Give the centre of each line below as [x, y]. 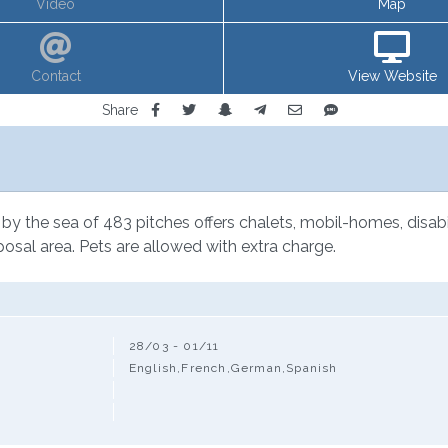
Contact [55, 76]
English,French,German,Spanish [233, 367]
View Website [392, 76]
